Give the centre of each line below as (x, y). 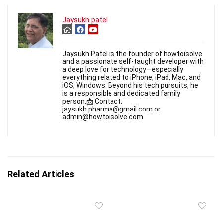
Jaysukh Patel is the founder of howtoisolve (132, 53)
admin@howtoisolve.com (103, 117)
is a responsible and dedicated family (121, 93)
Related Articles (41, 174)
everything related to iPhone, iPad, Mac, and (132, 77)
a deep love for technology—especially (123, 69)
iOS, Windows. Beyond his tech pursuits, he (130, 85)
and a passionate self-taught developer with (133, 61)
